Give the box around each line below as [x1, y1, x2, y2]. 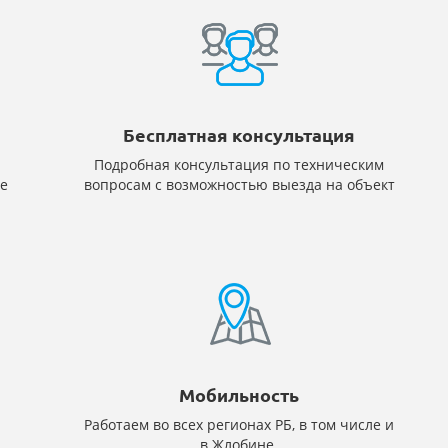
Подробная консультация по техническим [94, 155, 384, 175]
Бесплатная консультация [123, 125, 355, 146]
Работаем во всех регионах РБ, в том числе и [84, 415, 394, 435]
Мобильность [179, 385, 299, 406]
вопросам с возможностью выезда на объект [83, 175, 395, 195]
